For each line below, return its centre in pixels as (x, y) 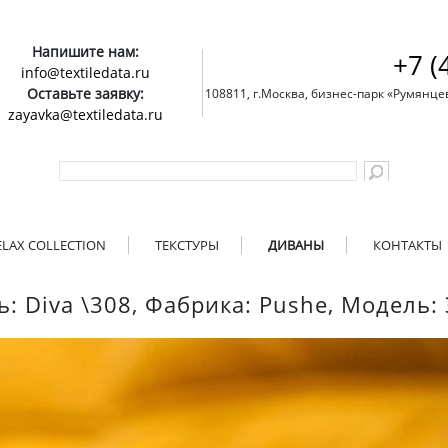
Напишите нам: (86, 51)
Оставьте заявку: (86, 93)
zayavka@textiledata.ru (86, 114)
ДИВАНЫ (296, 245)
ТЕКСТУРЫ (187, 245)
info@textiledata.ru (86, 72)
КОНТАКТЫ (407, 245)
